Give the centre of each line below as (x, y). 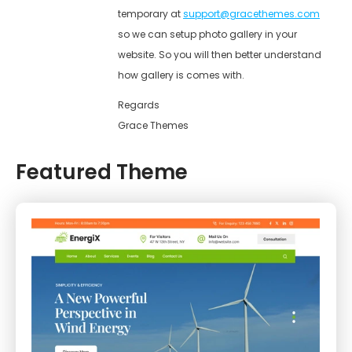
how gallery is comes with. (181, 75)
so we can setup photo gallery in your (207, 34)
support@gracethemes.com (251, 13)
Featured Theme (102, 172)
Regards (139, 104)
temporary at (150, 13)
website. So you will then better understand (220, 54)
